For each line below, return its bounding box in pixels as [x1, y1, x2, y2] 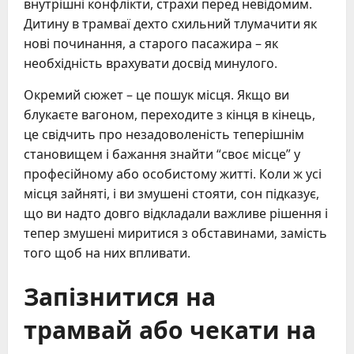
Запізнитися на [24, 277, 216, 314]
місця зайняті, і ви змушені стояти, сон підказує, [24, 185, 319, 203]
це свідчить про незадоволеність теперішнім [24, 126, 304, 144]
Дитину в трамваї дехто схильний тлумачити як [24, 15, 317, 33]
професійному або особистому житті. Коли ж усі [24, 165, 322, 183]
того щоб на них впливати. [24, 244, 190, 262]
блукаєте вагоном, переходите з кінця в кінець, [24, 106, 315, 124]
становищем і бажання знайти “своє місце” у [24, 145, 300, 164]
